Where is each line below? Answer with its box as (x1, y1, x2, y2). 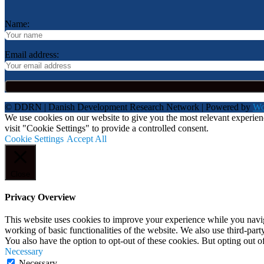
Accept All (67, 133, 107, 144)
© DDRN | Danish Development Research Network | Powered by (5, 101, 253, 112)
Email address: (5, 49, 59, 60)
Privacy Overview (5, 192, 76, 202)
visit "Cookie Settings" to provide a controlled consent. (5, 123, 209, 133)
